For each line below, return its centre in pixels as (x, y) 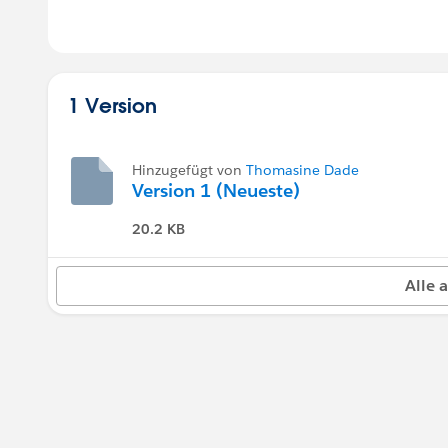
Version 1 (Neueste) (216, 190)
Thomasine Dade (302, 170)
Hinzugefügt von (189, 170)
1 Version (112, 105)
